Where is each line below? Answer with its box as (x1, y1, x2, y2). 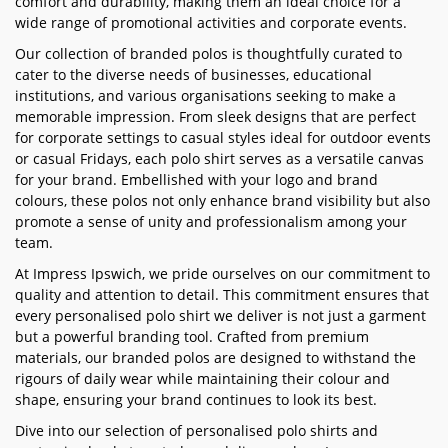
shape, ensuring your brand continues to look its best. (15, 390, 377, 409)
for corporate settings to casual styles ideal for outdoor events (15, 128, 431, 147)
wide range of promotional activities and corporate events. (15, 13, 407, 32)
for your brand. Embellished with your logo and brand (15, 170, 378, 189)
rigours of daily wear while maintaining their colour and (15, 369, 390, 388)
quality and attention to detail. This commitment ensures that (15, 285, 429, 304)
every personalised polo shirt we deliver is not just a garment (15, 306, 426, 325)
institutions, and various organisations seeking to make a (15, 86, 396, 105)
